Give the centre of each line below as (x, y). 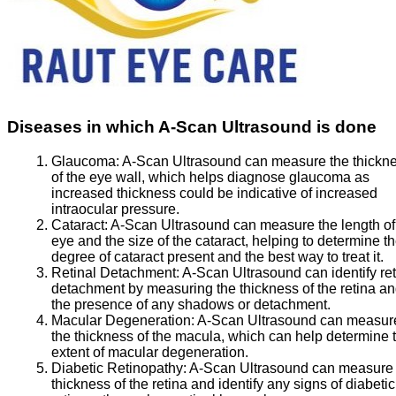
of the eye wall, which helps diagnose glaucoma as (210, 177)
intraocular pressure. (115, 209)
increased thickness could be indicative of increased (214, 193)
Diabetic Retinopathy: (120, 368)
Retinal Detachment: (117, 272)
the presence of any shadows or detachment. (191, 304)
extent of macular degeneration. (150, 352)
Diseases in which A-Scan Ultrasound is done (192, 126)
